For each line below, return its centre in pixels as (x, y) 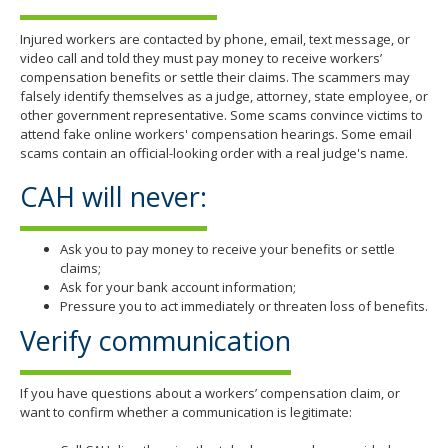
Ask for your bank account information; (178, 287)
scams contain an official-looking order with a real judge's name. (214, 152)
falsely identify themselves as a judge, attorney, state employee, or (224, 95)
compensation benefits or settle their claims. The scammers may (215, 76)
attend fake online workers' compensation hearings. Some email (216, 133)
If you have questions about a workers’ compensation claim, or (210, 393)
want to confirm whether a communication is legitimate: (186, 412)
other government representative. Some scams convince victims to (221, 114)
